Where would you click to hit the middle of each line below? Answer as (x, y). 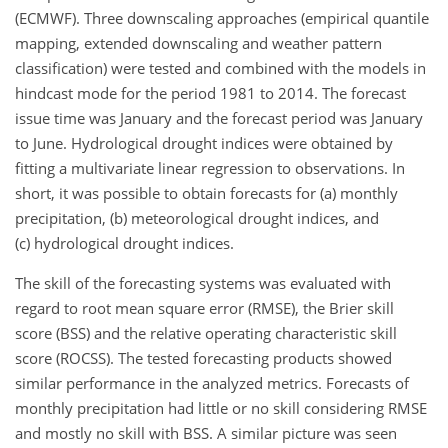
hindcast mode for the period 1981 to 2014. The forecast (210, 92)
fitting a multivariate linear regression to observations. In (210, 167)
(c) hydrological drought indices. (124, 242)
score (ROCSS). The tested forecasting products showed (203, 357)
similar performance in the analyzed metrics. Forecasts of (212, 382)
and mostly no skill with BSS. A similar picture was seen (206, 432)
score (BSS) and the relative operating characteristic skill (206, 332)
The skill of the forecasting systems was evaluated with (203, 282)
